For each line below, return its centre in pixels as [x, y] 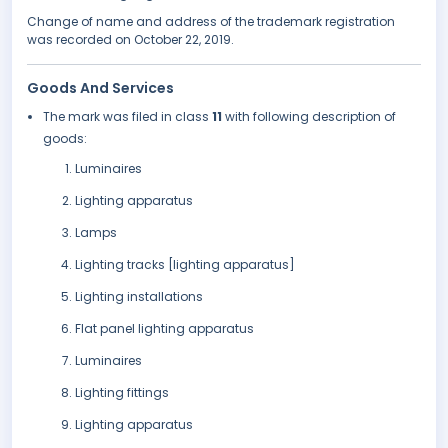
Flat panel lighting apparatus [164, 329]
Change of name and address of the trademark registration [211, 22]
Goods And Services [100, 88]
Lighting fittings [122, 393]
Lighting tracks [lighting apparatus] [185, 265]
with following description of [310, 117]
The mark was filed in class [127, 117]
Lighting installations [139, 297]
